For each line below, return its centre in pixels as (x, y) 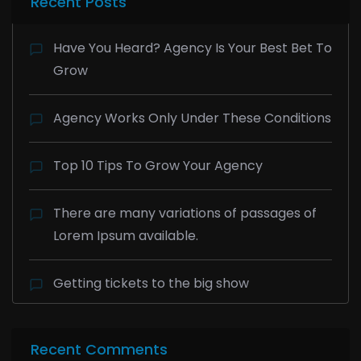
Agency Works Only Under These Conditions (192, 118)
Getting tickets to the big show (151, 284)
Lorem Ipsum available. (126, 236)
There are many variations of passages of (185, 214)
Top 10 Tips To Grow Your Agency (158, 166)
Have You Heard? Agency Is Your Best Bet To (193, 48)
